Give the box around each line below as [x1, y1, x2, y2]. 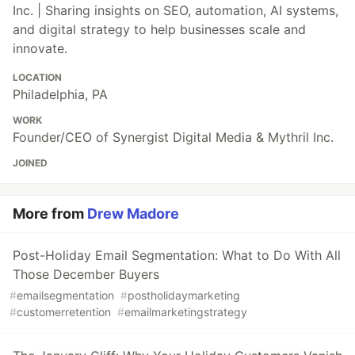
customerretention [17, 305, 111, 319]
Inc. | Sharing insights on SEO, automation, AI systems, [13, 2, 338, 19]
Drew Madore [87, 205, 179, 223]
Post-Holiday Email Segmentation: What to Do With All [13, 247, 341, 264]
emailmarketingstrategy [124, 305, 247, 319]
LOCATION [13, 71, 62, 84]
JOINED [13, 157, 48, 170]
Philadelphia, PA [13, 86, 108, 103]
